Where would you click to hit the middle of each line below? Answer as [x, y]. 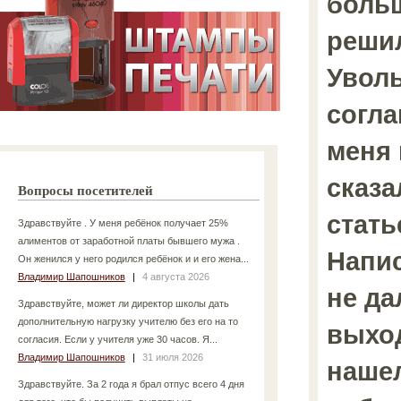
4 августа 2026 [175, 276]
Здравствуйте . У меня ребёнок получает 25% [123, 222]
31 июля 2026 [172, 357]
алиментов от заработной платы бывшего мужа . [128, 240]
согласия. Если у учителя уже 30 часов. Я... [117, 339]
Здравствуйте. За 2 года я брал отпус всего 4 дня [131, 384]
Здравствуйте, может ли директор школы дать [123, 303]
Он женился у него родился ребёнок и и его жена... [133, 258]
